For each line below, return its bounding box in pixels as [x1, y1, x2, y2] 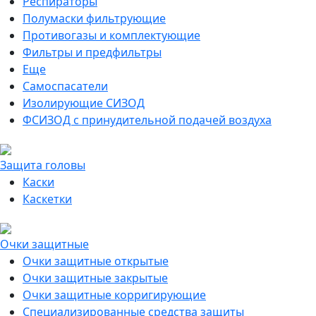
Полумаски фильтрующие [23, 11, 166, 26]
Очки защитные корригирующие [23, 287, 206, 303]
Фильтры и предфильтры [23, 44, 162, 60]
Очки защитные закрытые [23, 270, 168, 286]
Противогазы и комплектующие [23, 28, 200, 43]
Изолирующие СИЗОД [23, 95, 145, 111]
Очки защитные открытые [23, 253, 169, 269]
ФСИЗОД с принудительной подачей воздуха [23, 112, 272, 128]
